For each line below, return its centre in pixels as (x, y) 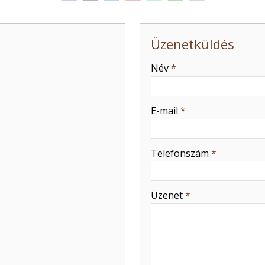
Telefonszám (181, 153)
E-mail (166, 111)
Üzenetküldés (193, 44)
